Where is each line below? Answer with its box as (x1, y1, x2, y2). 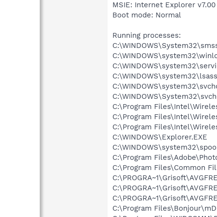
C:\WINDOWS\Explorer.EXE (112, 132, 207, 141)
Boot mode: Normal (112, 10, 181, 19)
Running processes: (112, 31, 181, 40)
